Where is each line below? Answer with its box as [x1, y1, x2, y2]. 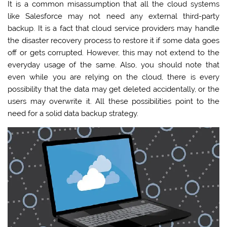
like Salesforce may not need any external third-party [8, 12, 219, 21]
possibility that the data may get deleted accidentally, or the [8, 85, 219, 94]
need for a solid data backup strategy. [8, 109, 139, 118]
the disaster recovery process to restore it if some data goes [8, 36, 219, 45]
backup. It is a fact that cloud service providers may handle [8, 24, 219, 33]
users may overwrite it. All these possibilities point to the [8, 97, 219, 106]
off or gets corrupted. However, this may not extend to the [8, 48, 219, 57]
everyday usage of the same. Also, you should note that [8, 60, 219, 69]
